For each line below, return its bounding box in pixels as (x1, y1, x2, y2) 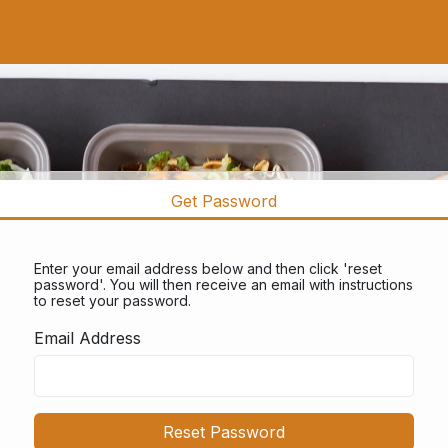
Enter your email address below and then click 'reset (34, 260, 382, 277)
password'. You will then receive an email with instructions (34, 276, 413, 293)
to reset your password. (34, 292, 191, 309)
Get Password (171, 191, 277, 211)
